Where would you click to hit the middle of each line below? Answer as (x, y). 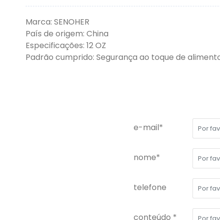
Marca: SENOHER (57, 22)
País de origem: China (67, 34)
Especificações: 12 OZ (66, 45)
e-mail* (148, 127)
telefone (150, 187)
